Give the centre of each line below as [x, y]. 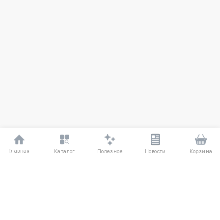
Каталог [65, 151]
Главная [19, 151]
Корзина [201, 151]
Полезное [110, 151]
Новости [155, 151]
